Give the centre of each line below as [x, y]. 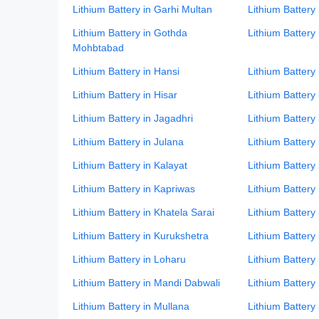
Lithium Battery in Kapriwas [134, 189]
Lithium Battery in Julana [128, 142]
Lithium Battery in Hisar [125, 95]
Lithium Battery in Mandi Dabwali [146, 283]
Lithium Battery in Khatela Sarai [143, 212]
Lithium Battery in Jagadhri [133, 118]
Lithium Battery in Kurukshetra [141, 236]
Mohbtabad [98, 48]
